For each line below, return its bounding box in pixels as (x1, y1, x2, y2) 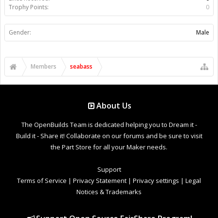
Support (97, 164, 121, 174)
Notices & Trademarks (76, 187, 142, 196)
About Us (96, 100, 132, 111)
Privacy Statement (73, 176, 127, 185)
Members (31, 62, 56, 71)
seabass (70, 62, 92, 71)
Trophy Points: (9, 2, 49, 11)
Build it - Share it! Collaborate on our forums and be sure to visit (16, 131, 202, 140)
